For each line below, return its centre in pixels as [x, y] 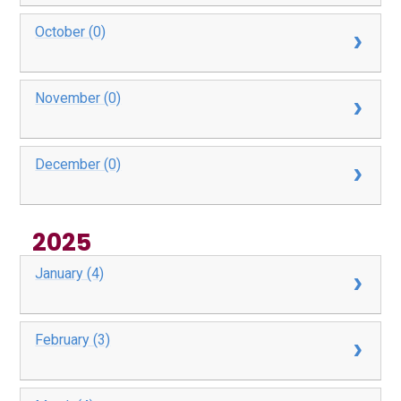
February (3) [73, 340]
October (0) [71, 32]
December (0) [78, 165]
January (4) [70, 274]
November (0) [78, 98]
